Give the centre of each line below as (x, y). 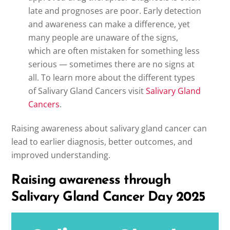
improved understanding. (61, 155)
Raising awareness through (91, 181)
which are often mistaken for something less (114, 51)
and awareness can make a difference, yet (109, 24)
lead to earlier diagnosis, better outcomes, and (102, 141)
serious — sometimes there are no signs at (111, 64)
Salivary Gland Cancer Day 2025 (108, 198)
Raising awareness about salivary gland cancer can (109, 128)
